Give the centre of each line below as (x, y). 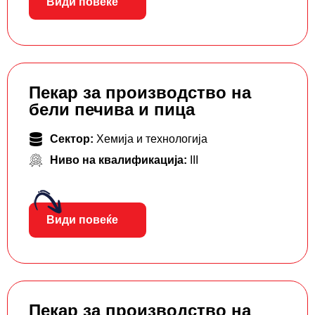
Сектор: (73, 139)
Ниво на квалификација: (120, 160)
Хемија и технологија (152, 139)
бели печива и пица (112, 110)
